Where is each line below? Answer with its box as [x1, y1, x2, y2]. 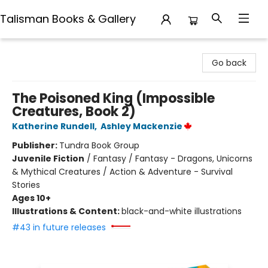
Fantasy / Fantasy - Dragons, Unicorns [93, 153, 252, 165]
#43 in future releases [12, 221, 106, 233]
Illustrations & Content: [12, 205, 121, 217]
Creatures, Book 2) [12, 102, 136, 121]
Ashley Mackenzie [100, 120, 182, 132]
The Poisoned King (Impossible [12, 89, 215, 108]
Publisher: [12, 139, 59, 151]
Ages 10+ [12, 192, 51, 204]
